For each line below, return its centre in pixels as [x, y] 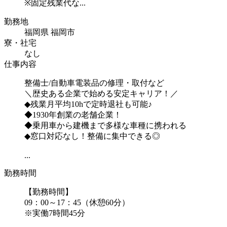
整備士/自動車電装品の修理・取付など [94, 83]
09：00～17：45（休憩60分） [77, 203]
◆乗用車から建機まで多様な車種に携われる [105, 126]
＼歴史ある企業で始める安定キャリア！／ [101, 94]
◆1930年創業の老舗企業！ [73, 115]
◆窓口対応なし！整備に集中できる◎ [92, 136]
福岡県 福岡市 [50, 32]
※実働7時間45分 [55, 213]
